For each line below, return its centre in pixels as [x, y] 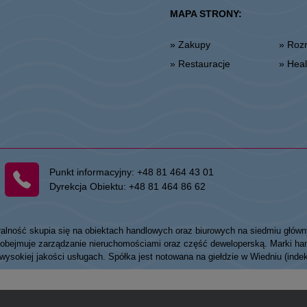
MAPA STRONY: [206, 13]
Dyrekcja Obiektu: [89, 186]
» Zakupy [194, 44]
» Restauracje [204, 63]
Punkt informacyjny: [94, 172]
